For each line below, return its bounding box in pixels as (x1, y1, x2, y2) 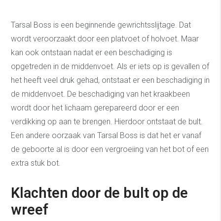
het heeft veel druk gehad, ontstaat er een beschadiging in (11, 75, 210, 85)
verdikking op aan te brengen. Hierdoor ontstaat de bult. (11, 116, 203, 126)
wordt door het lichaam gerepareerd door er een (11, 103, 180, 112)
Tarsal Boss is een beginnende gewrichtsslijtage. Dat (11, 20, 191, 30)
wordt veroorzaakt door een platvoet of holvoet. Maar (11, 34, 199, 43)
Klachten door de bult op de (11, 184, 188, 201)
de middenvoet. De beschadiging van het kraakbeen (11, 89, 190, 99)
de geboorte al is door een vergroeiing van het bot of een (11, 144, 209, 154)
